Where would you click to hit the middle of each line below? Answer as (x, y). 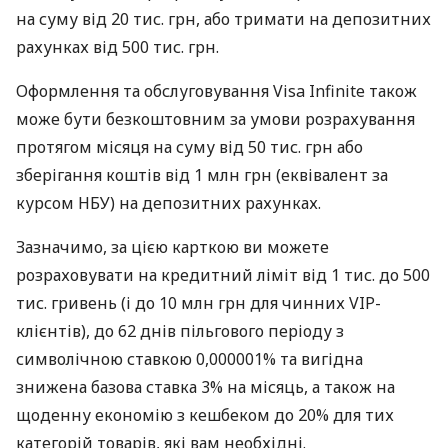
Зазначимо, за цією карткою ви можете (172, 247)
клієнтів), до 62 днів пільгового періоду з (180, 331)
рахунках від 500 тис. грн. (117, 47)
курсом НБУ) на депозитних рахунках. (168, 203)
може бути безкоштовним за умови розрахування (215, 119)
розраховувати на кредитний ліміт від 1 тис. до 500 (223, 275)
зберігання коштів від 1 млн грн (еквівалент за (202, 175)
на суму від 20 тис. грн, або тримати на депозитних (223, 19)
